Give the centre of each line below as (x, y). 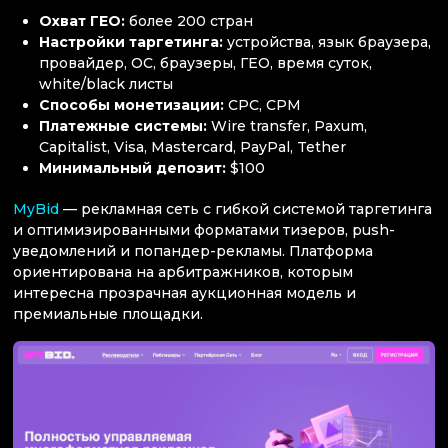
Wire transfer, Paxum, (289, 125)
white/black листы (106, 83)
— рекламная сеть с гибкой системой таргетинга (245, 208)
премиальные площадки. (108, 313)
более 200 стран (191, 20)
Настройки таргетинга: (133, 41)
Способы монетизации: (134, 104)
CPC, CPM (265, 104)
